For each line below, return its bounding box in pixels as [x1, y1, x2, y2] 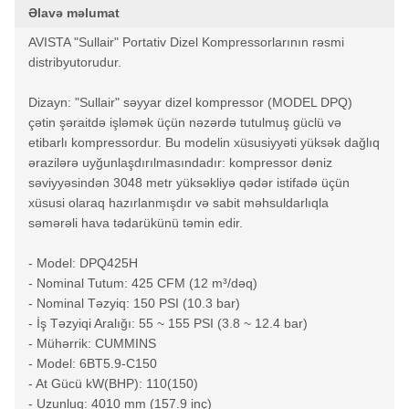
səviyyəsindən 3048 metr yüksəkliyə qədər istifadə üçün [28, 175, 350, 190]
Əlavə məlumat [28, 5, 120, 20]
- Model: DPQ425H [28, 256, 138, 270]
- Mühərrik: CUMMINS [28, 336, 156, 351]
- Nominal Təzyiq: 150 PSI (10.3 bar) [28, 296, 240, 310]
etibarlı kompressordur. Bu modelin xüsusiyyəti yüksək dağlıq [28, 135, 380, 150]
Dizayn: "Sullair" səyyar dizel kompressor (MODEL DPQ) [28, 95, 352, 110]
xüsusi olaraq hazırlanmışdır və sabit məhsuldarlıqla [28, 195, 329, 210]
